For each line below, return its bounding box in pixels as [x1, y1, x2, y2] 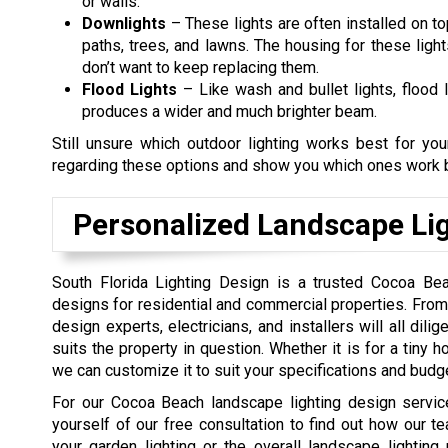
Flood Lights [82, 80, 177, 100]
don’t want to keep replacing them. [82, 58, 319, 78]
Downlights [82, 14, 166, 34]
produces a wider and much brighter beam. [82, 102, 377, 122]
